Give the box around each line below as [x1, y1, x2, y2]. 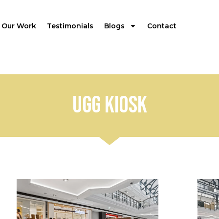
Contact [147, 22, 176, 30]
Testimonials [47, 22, 93, 30]
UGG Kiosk [72, 91, 147, 119]
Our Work [1, 22, 36, 30]
